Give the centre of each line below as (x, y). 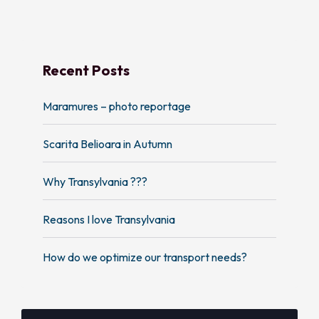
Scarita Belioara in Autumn (108, 144)
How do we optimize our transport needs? (145, 257)
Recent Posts (86, 70)
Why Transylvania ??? (95, 182)
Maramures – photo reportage (117, 106)
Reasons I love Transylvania (109, 219)
